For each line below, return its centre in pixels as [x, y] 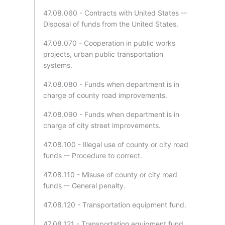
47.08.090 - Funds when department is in [111, 114]
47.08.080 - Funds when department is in [111, 84]
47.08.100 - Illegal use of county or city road [116, 144]
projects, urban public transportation [103, 54]
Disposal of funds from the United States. [111, 24]
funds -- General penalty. [84, 186]
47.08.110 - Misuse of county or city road [110, 175]
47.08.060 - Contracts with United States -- [115, 13]
